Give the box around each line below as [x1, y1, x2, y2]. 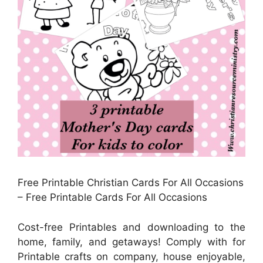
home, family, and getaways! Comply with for [18, 235, 245, 248]
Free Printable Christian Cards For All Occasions [18, 177, 244, 188]
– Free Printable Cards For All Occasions [18, 191, 207, 203]
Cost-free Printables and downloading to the [18, 221, 245, 233]
